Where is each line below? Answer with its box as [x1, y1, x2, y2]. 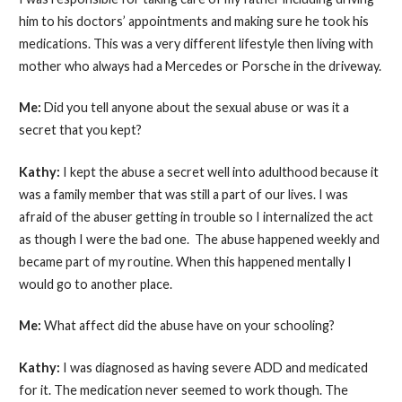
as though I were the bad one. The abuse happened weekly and [18, 231, 380, 247]
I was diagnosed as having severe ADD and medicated [62, 359, 368, 375]
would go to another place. [18, 275, 172, 292]
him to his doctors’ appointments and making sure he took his [18, 13, 369, 29]
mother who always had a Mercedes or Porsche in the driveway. [18, 57, 381, 74]
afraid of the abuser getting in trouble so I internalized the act [18, 208, 373, 224]
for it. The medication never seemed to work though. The [18, 381, 348, 398]
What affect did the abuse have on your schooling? [43, 318, 335, 334]
